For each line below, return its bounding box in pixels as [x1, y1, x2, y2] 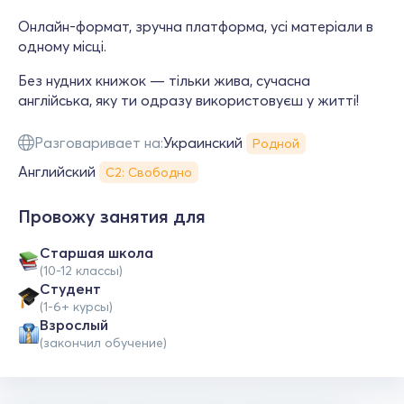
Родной [252, 135, 299, 151]
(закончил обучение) [40, 335, 167, 351]
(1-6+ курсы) [40, 298, 113, 315]
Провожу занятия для [18, 205, 206, 227]
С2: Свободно [106, 164, 192, 180]
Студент [40, 280, 101, 298]
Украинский [163, 133, 243, 151]
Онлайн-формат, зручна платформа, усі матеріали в [18, 17, 373, 35]
